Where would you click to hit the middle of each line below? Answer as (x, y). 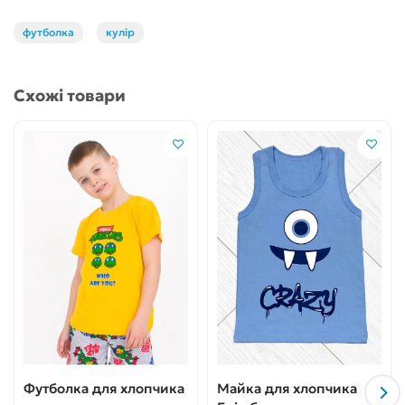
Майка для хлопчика (287, 389)
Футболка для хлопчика (104, 389)
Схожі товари (70, 95)
